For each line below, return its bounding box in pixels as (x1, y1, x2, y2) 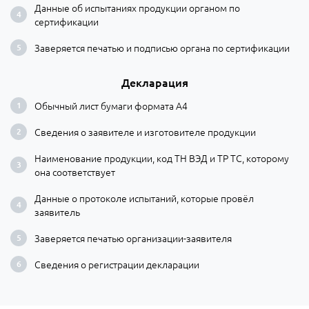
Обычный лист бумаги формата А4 (34, 98, 188, 112)
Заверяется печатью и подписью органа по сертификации (34, 40, 290, 54)
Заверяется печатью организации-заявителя (34, 230, 232, 245)
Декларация (121, 74, 188, 90)
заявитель (34, 204, 80, 219)
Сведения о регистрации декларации (34, 257, 199, 271)
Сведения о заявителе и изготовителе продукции (34, 124, 256, 139)
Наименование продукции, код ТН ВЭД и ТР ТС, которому (34, 150, 289, 165)
